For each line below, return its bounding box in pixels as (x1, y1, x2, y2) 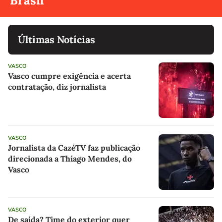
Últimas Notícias (18, 33, 95, 46)
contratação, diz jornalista (8, 82, 106, 92)
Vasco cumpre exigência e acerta (8, 71, 131, 81)
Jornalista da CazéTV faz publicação (8, 143, 140, 153)
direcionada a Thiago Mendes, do (8, 154, 132, 164)
